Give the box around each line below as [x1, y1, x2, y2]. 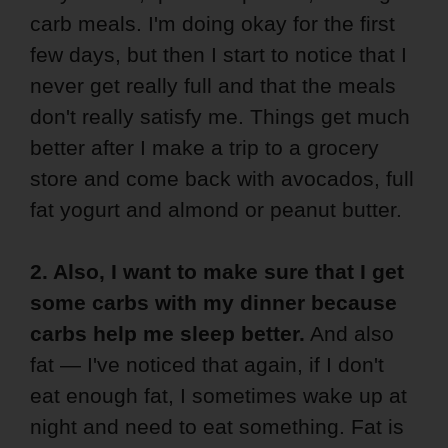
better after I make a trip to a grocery [30, 136, 379, 160]
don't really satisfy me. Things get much [30, 105, 410, 129]
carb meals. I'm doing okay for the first [30, 12, 395, 36]
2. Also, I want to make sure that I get [30, 260, 404, 284]
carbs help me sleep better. [30, 322, 305, 346]
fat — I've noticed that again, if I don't [30, 353, 384, 377]
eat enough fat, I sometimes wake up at [30, 384, 407, 408]
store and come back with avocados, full [30, 167, 414, 191]
